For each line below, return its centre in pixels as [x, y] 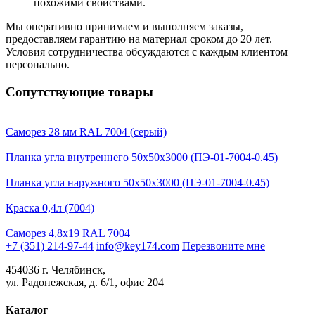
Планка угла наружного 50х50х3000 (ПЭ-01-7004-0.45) [137, 182]
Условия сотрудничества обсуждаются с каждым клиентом [147, 52]
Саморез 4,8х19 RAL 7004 [68, 233]
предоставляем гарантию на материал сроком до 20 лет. [139, 39]
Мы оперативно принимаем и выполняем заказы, [124, 27]
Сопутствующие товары [79, 92]
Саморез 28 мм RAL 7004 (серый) [86, 131]
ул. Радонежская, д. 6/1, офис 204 [85, 282]
